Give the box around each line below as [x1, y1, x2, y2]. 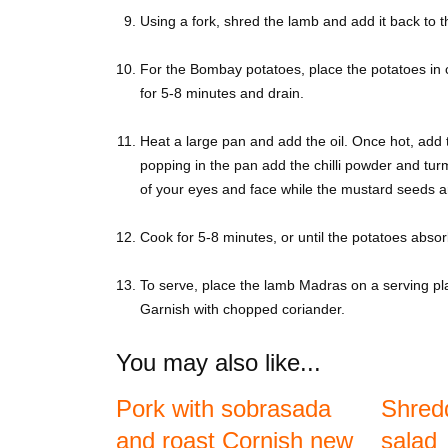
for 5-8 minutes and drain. [140, 85, 304, 102]
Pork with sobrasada [116, 395, 331, 423]
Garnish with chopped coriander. [140, 301, 345, 318]
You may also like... [116, 349, 321, 377]
